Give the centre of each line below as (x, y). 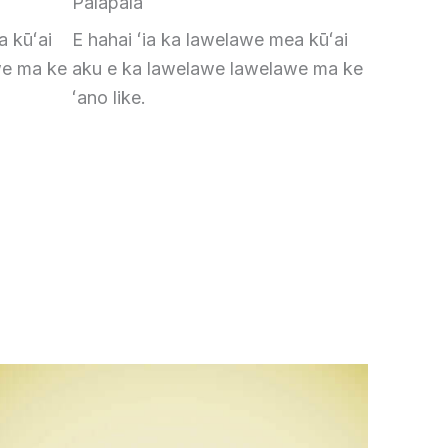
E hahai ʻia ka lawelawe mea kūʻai (210, 39)
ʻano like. (109, 97)
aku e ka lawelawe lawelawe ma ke (217, 68)
